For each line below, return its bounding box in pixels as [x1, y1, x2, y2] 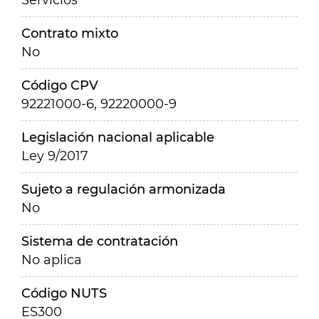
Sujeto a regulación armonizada [21, 182, 226, 197]
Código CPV [21, 78, 98, 93]
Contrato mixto [21, 26, 118, 41]
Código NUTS [21, 286, 107, 301]
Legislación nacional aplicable [21, 130, 214, 145]
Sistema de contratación [21, 234, 178, 249]
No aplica [21, 252, 82, 268]
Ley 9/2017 [21, 148, 88, 164]
